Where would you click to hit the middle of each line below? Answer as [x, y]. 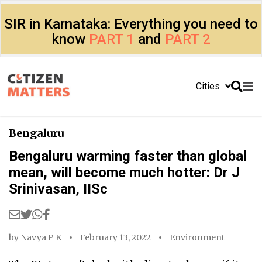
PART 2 [187, 39]
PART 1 [111, 39]
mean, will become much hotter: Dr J [124, 173]
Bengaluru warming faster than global [128, 156]
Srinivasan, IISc [58, 189]
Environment [197, 237]
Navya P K [41, 237]
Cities [209, 86]
